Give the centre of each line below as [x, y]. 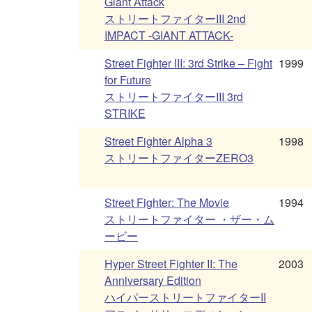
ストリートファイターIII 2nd [175, 19]
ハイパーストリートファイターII [185, 297]
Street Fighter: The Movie [167, 203]
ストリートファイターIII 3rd [174, 97]
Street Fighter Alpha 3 [158, 141]
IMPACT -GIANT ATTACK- [169, 36]
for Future [128, 80]
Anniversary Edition [153, 281]
